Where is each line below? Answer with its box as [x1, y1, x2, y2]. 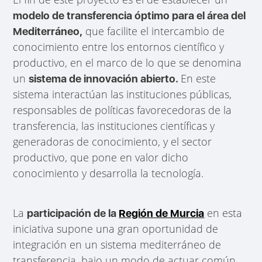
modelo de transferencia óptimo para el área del [13, 9, 246, 22]
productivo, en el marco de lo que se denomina [13, 55, 242, 70]
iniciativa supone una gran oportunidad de [13, 221, 219, 236]
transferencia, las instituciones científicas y [13, 118, 215, 133]
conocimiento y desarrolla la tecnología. [13, 166, 204, 180]
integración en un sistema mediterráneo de [13, 237, 222, 251]
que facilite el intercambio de [82, 23, 225, 38]
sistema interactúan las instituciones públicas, [13, 87, 232, 101]
